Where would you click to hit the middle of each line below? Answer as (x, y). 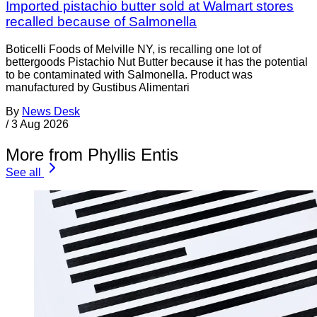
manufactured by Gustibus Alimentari (98, 88)
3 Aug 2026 (40, 125)
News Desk (51, 112)
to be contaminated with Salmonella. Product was (129, 75)
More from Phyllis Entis (92, 154)
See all (23, 172)
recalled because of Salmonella (101, 22)
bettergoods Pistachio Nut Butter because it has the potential (157, 62)
